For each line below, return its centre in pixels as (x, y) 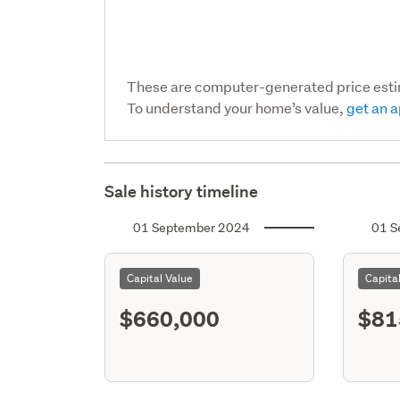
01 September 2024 (192, 227)
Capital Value (160, 278)
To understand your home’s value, (237, 107)
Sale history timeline (182, 191)
